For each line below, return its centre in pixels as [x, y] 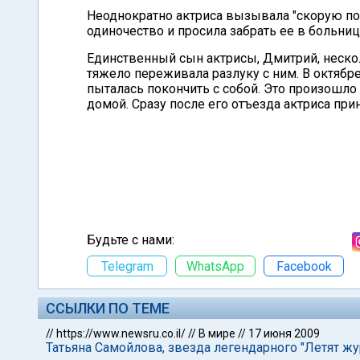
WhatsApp [215, 266]
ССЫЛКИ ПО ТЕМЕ [108, 308]
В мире [217, 333]
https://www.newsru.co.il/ [121, 333]
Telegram [127, 266]
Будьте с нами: [131, 240]
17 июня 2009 [284, 333]
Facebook [304, 266]
